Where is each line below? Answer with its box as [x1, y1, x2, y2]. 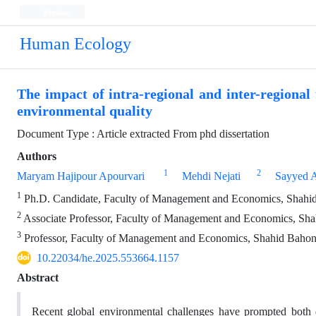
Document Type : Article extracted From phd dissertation [17, 127, 269, 140]
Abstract [17, 271, 59, 284]
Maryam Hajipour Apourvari [17, 169, 145, 183]
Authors [17, 150, 56, 163]
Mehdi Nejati [181, 169, 241, 183]
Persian [41, 7, 71, 18]
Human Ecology [20, 35, 131, 54]
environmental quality [17, 103, 152, 119]
